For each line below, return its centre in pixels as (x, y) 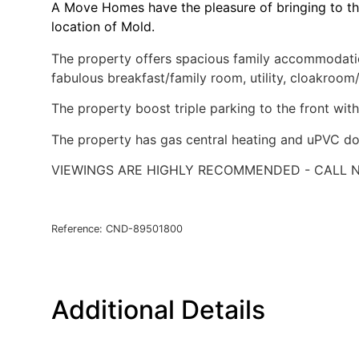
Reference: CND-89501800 (117, 229)
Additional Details (158, 310)
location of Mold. (103, 26)
